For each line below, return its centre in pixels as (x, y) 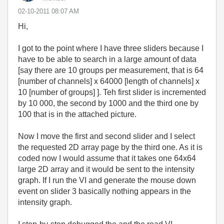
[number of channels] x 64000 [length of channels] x (109, 81)
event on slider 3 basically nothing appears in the (104, 191)
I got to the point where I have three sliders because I (111, 48)
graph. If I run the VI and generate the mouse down (107, 180)
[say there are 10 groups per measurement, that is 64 (111, 70)
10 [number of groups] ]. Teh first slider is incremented (112, 92)
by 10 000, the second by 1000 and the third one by (108, 103)
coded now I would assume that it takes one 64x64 (107, 158)
